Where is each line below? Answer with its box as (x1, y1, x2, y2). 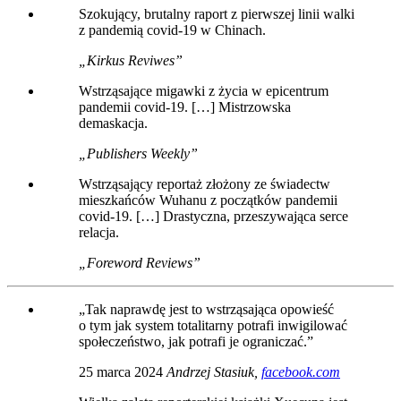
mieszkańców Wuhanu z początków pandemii (79, 192, 337, 209)
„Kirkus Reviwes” (79, 53, 183, 69)
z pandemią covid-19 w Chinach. (79, 22, 266, 38)
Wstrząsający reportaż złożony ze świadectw (79, 176, 330, 192)
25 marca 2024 (79, 364, 163, 380)
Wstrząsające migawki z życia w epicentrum (79, 83, 328, 99)
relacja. (79, 225, 119, 241)
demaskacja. (79, 115, 148, 132)
